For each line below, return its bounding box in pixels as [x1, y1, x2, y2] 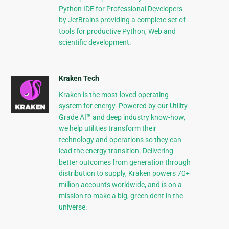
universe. [58, 203, 87, 212]
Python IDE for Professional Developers [58, 5, 182, 13]
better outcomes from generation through [58, 158, 191, 167]
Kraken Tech [58, 74, 99, 83]
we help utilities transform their [58, 124, 156, 133]
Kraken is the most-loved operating [58, 90, 169, 99]
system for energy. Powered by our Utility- [58, 102, 190, 110]
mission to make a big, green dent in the [58, 192, 183, 200]
